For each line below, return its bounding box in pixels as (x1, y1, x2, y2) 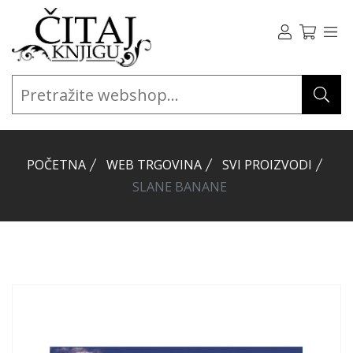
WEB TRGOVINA (106, 156, 202, 173)
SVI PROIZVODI (222, 156, 312, 173)
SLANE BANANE (132, 178, 227, 195)
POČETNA (27, 156, 86, 173)
